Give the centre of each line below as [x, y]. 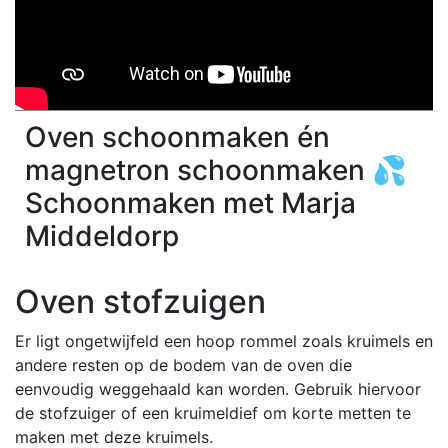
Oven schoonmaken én [177, 136]
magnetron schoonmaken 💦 [216, 169]
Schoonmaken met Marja [190, 202]
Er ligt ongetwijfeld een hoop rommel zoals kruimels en [224, 340]
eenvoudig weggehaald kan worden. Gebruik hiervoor [218, 388]
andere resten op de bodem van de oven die [183, 364]
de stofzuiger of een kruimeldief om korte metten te [213, 412]
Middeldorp [102, 235]
